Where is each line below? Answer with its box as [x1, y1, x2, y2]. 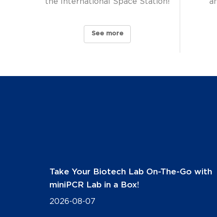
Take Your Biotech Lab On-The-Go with [49, 167, 212, 176]
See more [91, 31, 124, 37]
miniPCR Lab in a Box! [49, 180, 139, 189]
